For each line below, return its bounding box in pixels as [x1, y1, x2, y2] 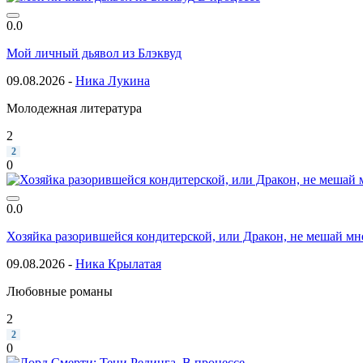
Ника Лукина [75, 73, 150, 88]
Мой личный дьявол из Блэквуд [6, 45, 181, 60]
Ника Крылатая [75, 256, 161, 271]
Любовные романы [6, 284, 113, 298]
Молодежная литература [6, 100, 142, 115]
